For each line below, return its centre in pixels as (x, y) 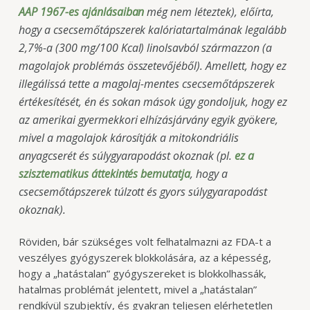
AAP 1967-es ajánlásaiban (81, 11)
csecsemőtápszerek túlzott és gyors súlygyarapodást (143, 191)
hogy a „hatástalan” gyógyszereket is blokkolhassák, (142, 274)
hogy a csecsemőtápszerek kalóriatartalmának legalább (152, 29)
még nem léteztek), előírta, (209, 11)
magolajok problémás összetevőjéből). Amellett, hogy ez (152, 65)
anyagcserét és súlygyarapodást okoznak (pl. (127, 155)
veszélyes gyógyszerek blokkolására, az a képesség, (145, 258)
